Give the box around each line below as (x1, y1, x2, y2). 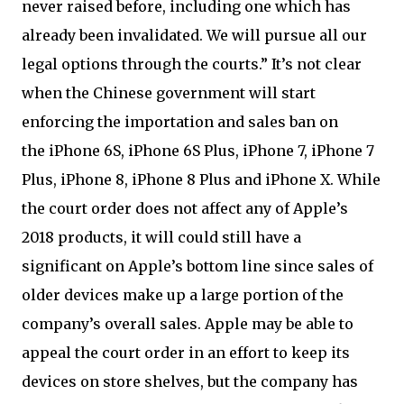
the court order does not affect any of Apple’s (22, 199, 348, 217)
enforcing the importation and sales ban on (22, 113, 338, 131)
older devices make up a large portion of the (22, 286, 344, 304)
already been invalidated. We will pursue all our (22, 26, 367, 44)
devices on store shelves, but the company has (22, 372, 358, 390)
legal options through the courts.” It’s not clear (22, 55, 362, 73)
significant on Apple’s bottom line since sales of (22, 257, 373, 275)
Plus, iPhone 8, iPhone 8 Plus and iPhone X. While (22, 170, 381, 188)
